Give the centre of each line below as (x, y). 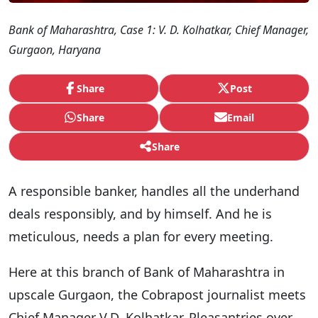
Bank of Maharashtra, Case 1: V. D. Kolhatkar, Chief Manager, (159, 29)
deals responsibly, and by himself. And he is (140, 213)
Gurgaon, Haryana (55, 49)
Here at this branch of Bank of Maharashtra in (147, 272)
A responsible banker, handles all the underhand (154, 191)
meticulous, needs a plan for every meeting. (141, 236)
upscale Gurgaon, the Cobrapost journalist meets (157, 294)
